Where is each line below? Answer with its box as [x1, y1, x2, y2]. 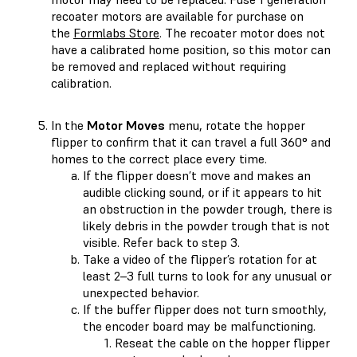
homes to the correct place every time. [51, 150, 267, 167]
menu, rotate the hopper [165, 116, 305, 133]
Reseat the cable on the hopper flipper [115, 334, 330, 351]
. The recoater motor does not [159, 24, 325, 41]
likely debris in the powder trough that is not [83, 217, 330, 233]
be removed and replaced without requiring [51, 57, 286, 74]
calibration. [51, 74, 112, 91]
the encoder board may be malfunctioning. [83, 317, 316, 334]
